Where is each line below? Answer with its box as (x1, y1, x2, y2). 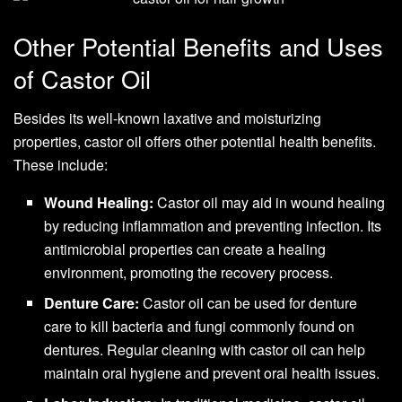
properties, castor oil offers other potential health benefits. (13, 131, 376, 153)
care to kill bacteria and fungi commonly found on (44, 316, 355, 337)
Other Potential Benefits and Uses (13, 28, 383, 64)
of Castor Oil (13, 60, 151, 96)
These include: (13, 154, 108, 176)
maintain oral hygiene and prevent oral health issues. (44, 363, 380, 384)
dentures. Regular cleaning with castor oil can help (44, 339, 366, 361)
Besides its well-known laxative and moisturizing (13, 108, 321, 129)
